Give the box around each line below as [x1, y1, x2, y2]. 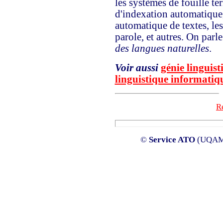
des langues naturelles [114, 43, 209, 54]
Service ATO [149, 135, 195, 144]
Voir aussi [114, 62, 158, 73]
